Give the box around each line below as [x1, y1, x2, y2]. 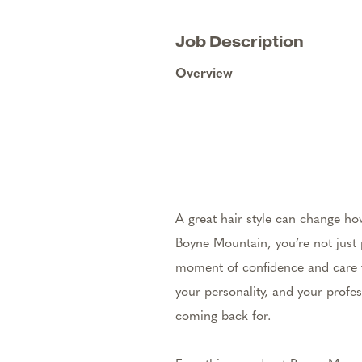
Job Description [175, 32, 304, 51]
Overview [175, 68, 233, 81]
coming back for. [175, 310, 271, 323]
